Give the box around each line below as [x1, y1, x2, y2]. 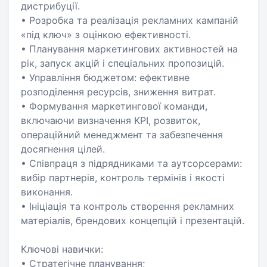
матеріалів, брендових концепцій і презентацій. [21, 215, 244, 226]
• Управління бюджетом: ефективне [21, 72, 190, 83]
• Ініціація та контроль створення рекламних [21, 200, 234, 212]
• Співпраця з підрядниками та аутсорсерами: [21, 157, 242, 169]
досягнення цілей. [21, 143, 105, 155]
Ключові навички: [21, 243, 103, 255]
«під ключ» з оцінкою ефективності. [21, 29, 191, 41]
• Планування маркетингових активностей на [21, 43, 238, 55]
